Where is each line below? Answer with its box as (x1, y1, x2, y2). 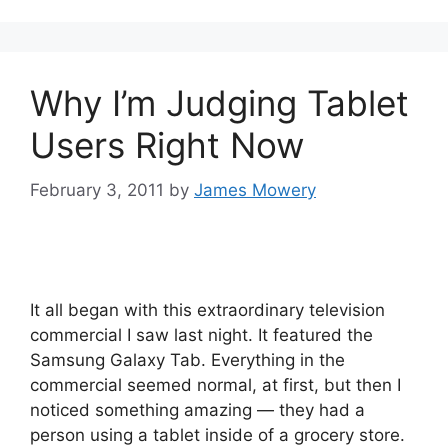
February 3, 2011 (30, 179, 164, 200)
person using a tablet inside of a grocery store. (30, 424, 405, 445)
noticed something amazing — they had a (30, 399, 365, 420)
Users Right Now (30, 124, 304, 166)
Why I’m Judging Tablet (30, 82, 409, 124)
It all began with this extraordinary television (30, 299, 385, 320)
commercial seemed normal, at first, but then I (30, 374, 401, 395)
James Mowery (194, 179, 316, 200)
